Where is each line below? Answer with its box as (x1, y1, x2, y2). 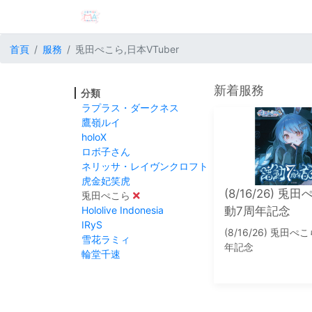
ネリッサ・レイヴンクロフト (81, 159, 208, 172)
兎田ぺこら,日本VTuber (75, 42, 179, 55)
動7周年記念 (224, 204, 290, 218)
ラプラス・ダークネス (81, 101, 179, 114)
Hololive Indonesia (81, 203, 164, 216)
